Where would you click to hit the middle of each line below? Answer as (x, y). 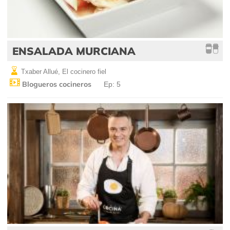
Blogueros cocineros (56, 84)
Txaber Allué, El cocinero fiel (63, 71)
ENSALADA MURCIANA (74, 51)
